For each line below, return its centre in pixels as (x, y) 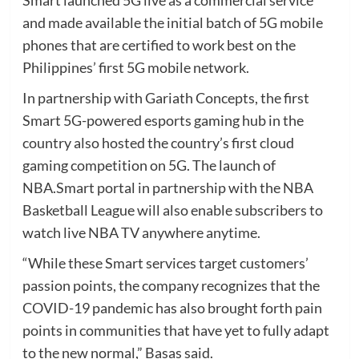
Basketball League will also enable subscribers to (172, 210)
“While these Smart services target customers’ (165, 262)
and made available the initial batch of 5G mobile (172, 22)
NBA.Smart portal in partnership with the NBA (167, 187)
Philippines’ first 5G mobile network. (135, 67)
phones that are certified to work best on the (159, 44)
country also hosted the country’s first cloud (158, 142)
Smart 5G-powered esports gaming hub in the (163, 120)
